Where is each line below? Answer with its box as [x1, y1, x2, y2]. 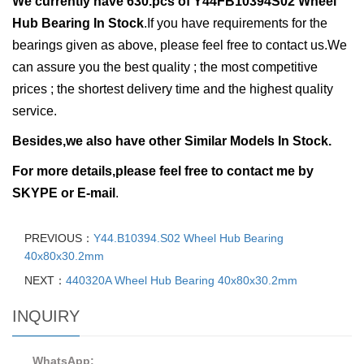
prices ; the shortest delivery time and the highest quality [12, 82, 333, 97]
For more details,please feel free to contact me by [12, 164, 314, 179]
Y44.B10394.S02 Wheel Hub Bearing [93, 232, 284, 245]
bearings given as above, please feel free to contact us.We [12, 38, 347, 53]
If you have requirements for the [147, 16, 327, 31]
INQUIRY [12, 307, 80, 326]
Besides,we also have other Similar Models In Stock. [12, 134, 331, 149]
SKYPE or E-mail [12, 186, 115, 201]
